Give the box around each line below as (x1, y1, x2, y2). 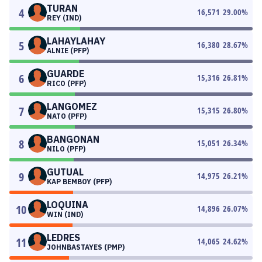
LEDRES (47, 232, 80, 243)
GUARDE (47, 68, 84, 80)
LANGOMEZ (47, 101, 97, 112)
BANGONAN (47, 133, 99, 145)
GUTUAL (47, 166, 84, 178)
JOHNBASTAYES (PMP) (47, 243, 125, 251)
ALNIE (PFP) (47, 46, 89, 55)
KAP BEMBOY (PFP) (47, 177, 112, 186)
